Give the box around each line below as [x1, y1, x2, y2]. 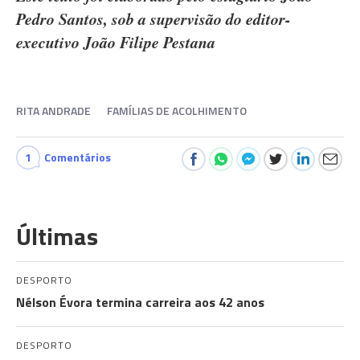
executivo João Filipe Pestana [16, 31, 215, 53]
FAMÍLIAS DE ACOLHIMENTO [107, 102, 247, 119]
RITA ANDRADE [16, 102, 91, 119]
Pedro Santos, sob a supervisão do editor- [16, 7, 291, 30]
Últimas [16, 218, 98, 255]
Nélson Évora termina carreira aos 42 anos [16, 292, 264, 312]
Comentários [44, 149, 111, 166]
